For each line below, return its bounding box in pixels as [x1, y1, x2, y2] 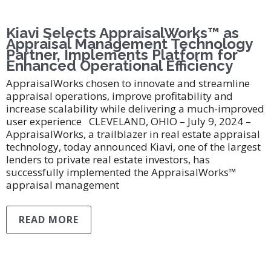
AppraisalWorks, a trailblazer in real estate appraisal [6, 127, 260, 141]
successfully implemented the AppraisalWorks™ [6, 165, 237, 179]
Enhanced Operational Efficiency [6, 57, 233, 74]
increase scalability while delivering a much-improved [6, 102, 264, 116]
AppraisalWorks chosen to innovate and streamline [6, 76, 250, 90]
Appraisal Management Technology [6, 35, 252, 53]
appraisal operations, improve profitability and [6, 89, 233, 103]
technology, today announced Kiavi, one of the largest [6, 140, 261, 154]
